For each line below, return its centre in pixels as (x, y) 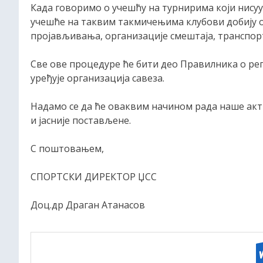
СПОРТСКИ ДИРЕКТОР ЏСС (94, 177)
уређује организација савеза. (97, 78)
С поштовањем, (67, 149)
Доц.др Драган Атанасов (88, 205)
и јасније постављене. (81, 121)
